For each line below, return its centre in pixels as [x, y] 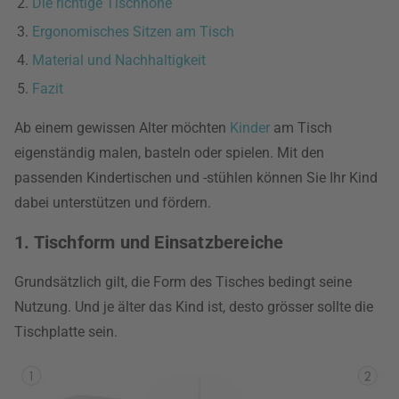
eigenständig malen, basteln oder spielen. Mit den [169, 153]
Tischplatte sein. [66, 332]
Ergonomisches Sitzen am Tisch [133, 32]
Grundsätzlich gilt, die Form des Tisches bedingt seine [183, 282]
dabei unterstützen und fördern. [113, 203]
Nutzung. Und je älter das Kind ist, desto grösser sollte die [194, 307]
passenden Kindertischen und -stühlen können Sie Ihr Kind [196, 178]
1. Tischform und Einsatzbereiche [149, 242]
